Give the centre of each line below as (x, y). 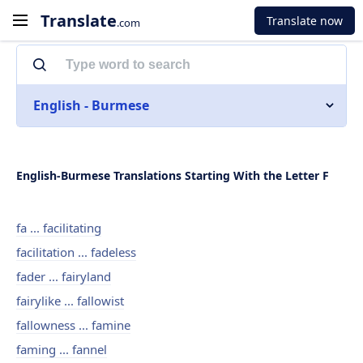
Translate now (305, 20)
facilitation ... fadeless (76, 252)
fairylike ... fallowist (70, 301)
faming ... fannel (62, 349)
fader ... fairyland (64, 276)
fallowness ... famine (73, 325)
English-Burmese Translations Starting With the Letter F (173, 175)
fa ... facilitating (59, 228)
